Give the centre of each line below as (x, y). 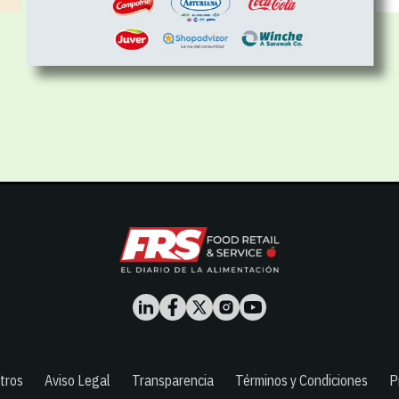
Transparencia (172, 380)
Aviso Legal (77, 380)
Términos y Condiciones (301, 380)
